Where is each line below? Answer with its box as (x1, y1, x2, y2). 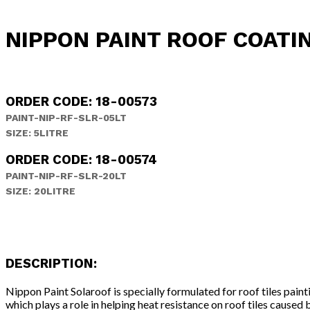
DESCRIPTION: (6, 255, 97, 271)
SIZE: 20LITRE (6, 185, 75, 197)
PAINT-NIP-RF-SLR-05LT (6, 111, 127, 123)
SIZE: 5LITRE (6, 127, 69, 138)
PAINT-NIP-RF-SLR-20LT (6, 170, 127, 182)
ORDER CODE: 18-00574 (6, 152, 157, 168)
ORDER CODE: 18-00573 (6, 93, 157, 109)
